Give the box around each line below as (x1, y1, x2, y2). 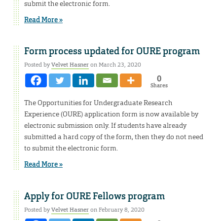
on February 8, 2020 (89, 206, 145, 214)
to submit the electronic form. (24, 144, 118, 153)
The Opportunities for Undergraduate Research (24, 98, 173, 108)
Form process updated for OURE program (24, 45, 200, 58)
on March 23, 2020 (89, 61, 141, 69)
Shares (150, 82, 168, 89)
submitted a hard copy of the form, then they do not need (24, 132, 203, 142)
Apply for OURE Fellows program (24, 190, 165, 203)
